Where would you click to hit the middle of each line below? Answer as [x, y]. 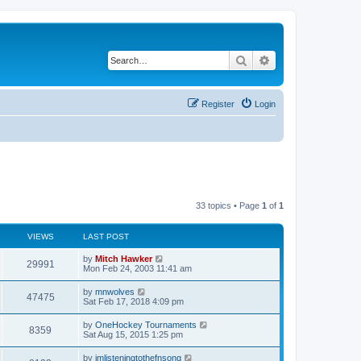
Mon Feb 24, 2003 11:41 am [137, 268]
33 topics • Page [229, 205]
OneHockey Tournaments [146, 325]
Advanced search [313, 60]
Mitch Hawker [124, 259]
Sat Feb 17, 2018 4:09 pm [133, 301]
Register [218, 104]
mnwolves [115, 292]
